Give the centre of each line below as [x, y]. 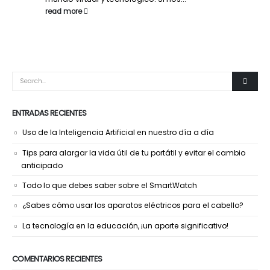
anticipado [42, 165]
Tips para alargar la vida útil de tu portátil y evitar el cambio [134, 152]
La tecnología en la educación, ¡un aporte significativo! [125, 226]
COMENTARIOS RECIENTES [57, 259]
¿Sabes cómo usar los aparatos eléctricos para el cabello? [133, 206]
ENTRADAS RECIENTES [49, 113]
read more [64, 11]
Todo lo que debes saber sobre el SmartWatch [110, 185]
